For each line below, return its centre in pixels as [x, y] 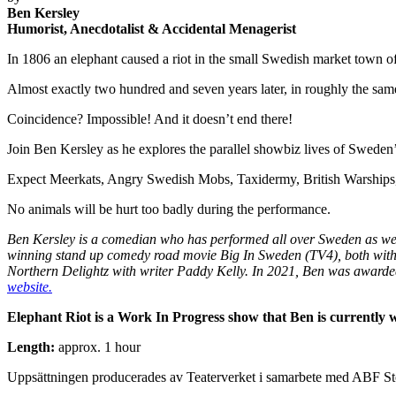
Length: [31, 346]
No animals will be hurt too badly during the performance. [172, 209]
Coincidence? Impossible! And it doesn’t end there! [152, 118]
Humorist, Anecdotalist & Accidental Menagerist [152, 28]
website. [30, 286]
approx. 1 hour [98, 346]
